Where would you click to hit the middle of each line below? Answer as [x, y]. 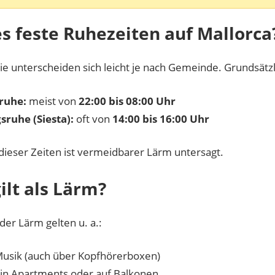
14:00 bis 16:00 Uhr [161, 118]
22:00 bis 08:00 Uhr [127, 101]
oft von [93, 118]
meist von [52, 101]
